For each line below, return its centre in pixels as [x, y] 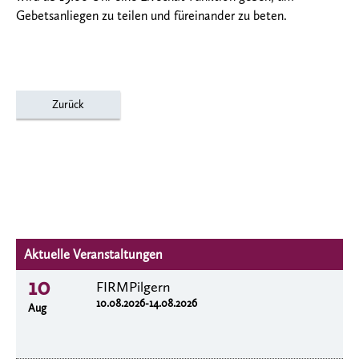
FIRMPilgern [133, 287]
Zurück [68, 105]
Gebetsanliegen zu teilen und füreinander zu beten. [151, 16]
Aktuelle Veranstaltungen [93, 255]
